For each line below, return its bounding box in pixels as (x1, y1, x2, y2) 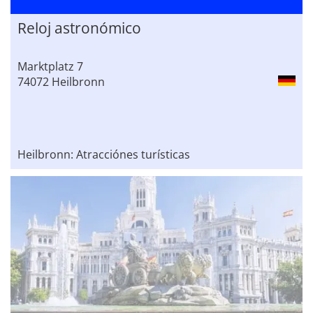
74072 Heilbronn (17, 74, 105, 90)
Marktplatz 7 (17, 59, 83, 75)
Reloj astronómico (17, 18, 141, 38)
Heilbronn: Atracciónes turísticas (17, 147, 190, 163)
